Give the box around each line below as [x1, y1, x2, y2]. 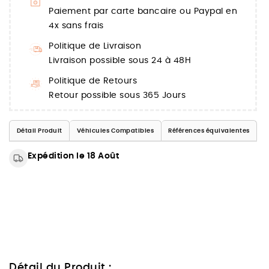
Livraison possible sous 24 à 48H [49, 56, 191, 65]
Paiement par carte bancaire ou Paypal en [49, 7, 237, 16]
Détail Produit [16, 127, 62, 134]
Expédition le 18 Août [27, 152, 119, 161]
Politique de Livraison [49, 42, 141, 51]
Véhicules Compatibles [76, 127, 154, 134]
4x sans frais [49, 22, 104, 31]
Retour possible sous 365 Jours [49, 91, 186, 100]
